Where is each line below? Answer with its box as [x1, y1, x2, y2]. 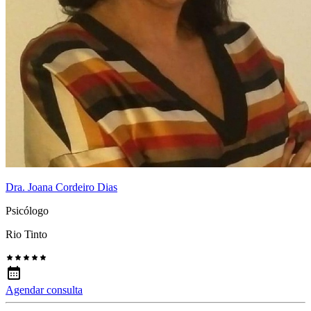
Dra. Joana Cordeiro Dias [6, 181, 117, 194]
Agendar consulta [6, 284, 83, 296]
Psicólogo [6, 205, 49, 217]
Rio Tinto [6, 228, 47, 241]
